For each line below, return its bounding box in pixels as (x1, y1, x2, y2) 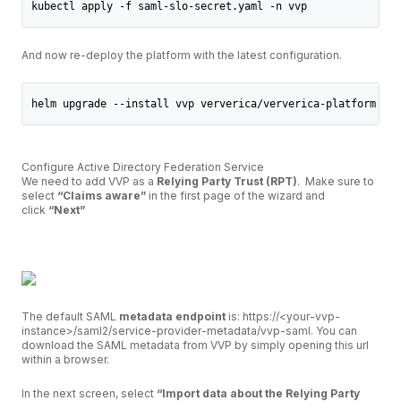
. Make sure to (297, 174, 374, 188)
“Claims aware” (57, 188, 146, 202)
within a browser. (21, 352, 109, 366)
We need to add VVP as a (21, 174, 157, 188)
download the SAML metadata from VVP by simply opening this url (21, 337, 369, 352)
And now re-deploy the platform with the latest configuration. (21, 47, 342, 62)
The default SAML (21, 309, 119, 323)
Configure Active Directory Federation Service (21, 159, 264, 174)
